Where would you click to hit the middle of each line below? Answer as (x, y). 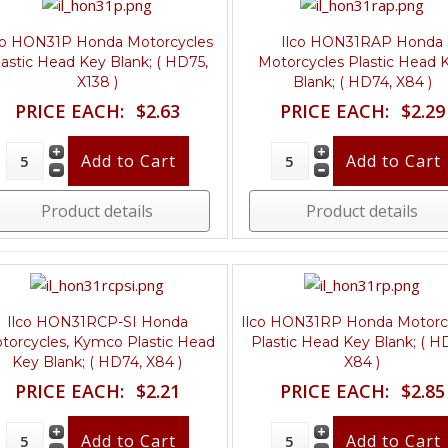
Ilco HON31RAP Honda (362, 41)
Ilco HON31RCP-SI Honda (97, 321)
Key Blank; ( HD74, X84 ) (97, 361)
